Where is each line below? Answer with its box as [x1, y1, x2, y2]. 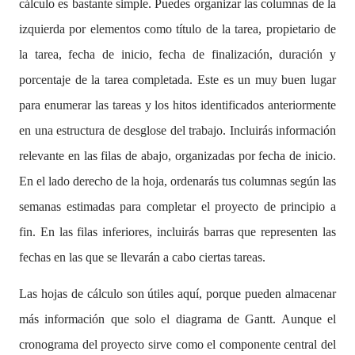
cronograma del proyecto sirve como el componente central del [19, 338, 336, 351]
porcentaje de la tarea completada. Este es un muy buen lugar [19, 73, 336, 86]
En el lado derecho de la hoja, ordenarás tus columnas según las [19, 174, 336, 188]
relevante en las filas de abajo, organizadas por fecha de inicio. [19, 149, 336, 162]
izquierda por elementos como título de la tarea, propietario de [19, 22, 336, 36]
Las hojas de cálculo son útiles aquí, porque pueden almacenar [19, 287, 336, 300]
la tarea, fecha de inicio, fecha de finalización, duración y [19, 48, 336, 61]
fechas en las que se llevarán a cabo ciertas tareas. [19, 250, 265, 264]
